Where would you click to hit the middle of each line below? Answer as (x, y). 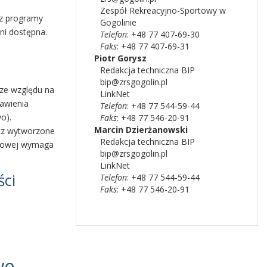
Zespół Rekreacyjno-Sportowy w (163, 11)
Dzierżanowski (157, 130)
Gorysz (132, 58)
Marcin (109, 130)
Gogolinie (118, 23)
